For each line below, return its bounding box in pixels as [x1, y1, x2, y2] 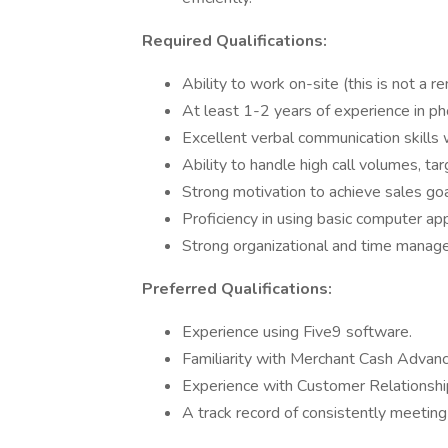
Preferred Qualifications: [142, 278, 332, 300]
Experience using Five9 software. [182, 321, 412, 343]
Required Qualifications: [142, 30, 327, 52]
